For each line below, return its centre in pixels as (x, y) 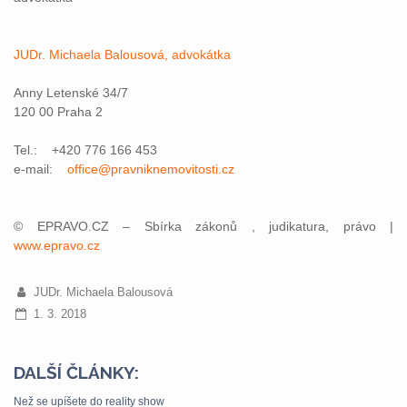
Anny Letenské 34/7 (71, 93)
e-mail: (40, 169)
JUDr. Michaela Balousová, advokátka (122, 55)
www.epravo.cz (57, 245)
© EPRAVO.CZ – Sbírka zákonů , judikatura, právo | (203, 226)
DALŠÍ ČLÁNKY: (76, 372)
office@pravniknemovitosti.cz (151, 169)
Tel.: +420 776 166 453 (85, 150)
